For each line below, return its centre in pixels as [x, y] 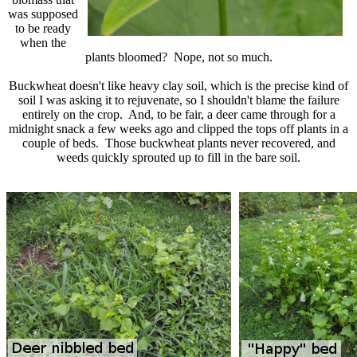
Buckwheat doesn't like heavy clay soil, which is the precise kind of [178, 85]
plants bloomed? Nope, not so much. [178, 57]
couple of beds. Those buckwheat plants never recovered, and [178, 143]
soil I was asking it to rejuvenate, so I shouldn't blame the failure [178, 100]
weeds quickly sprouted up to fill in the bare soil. [178, 157]
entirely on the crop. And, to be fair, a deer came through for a [178, 114]
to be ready [43, 28]
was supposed [43, 14]
